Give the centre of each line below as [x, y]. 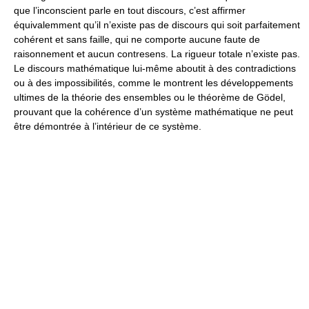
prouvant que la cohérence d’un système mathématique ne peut [153, 112]
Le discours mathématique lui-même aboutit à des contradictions [155, 68]
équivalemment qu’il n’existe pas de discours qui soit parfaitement [157, 25]
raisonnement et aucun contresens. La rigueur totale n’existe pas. [157, 54]
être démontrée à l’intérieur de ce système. [108, 126]
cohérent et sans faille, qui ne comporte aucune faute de [137, 39]
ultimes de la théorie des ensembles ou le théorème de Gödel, [150, 97]
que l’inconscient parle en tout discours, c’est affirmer [130, 10]
